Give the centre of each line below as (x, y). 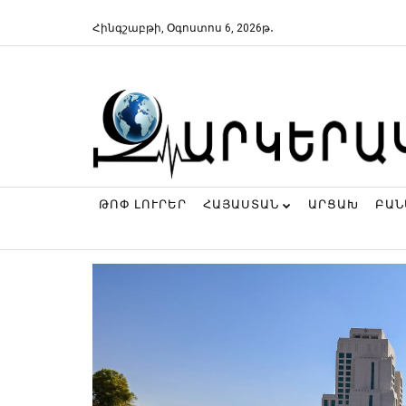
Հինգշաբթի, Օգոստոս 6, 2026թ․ (183, 28)
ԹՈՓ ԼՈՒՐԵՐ (143, 204)
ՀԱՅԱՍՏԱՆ (243, 204)
